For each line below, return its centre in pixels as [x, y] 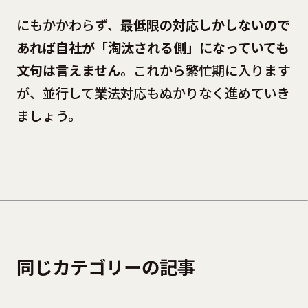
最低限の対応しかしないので [205, 25]
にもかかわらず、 [68, 25]
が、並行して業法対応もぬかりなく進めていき [153, 93]
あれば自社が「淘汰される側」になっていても [152, 48]
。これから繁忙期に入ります [205, 70]
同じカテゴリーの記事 [106, 267]
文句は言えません [68, 70]
